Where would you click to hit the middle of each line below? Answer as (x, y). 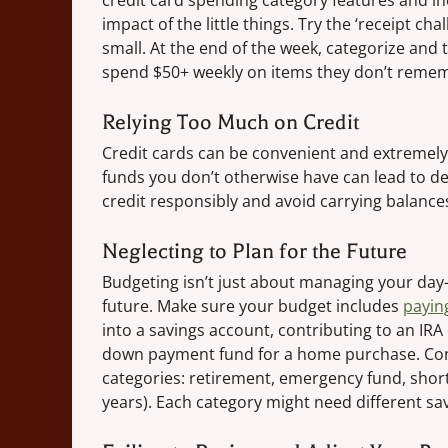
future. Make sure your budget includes (252, 306)
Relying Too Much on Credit (230, 122)
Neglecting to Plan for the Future (254, 251)
